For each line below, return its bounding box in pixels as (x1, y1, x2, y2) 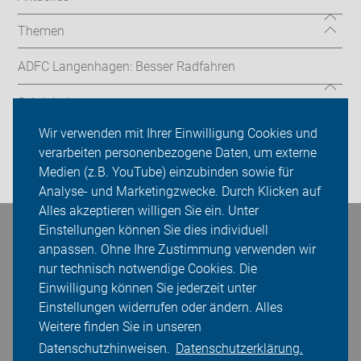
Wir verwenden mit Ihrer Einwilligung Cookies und (39, 126, 317, 142)
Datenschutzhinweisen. (39, 341, 173, 357)
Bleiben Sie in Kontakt (18, 230, 146, 247)
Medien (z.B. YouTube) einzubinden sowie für (39, 164, 293, 180)
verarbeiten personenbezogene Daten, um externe (39, 145, 317, 161)
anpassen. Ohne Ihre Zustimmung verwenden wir (39, 242, 316, 258)
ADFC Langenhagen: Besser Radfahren (18, 59, 236, 74)
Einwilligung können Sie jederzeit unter (39, 280, 256, 297)
